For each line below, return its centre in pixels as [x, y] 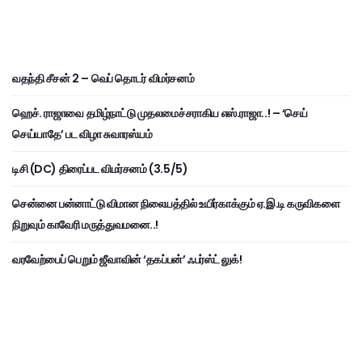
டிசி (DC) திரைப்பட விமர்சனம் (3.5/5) [100, 168]
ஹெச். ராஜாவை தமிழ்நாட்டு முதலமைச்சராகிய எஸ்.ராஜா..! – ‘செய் [160, 113]
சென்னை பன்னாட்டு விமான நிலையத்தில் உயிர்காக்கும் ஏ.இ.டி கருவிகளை [176, 203]
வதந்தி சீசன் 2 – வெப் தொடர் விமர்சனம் [103, 78]
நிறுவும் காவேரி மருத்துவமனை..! [86, 224]
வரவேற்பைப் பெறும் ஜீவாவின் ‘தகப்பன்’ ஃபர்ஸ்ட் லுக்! [127, 259]
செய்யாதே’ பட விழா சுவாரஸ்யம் [82, 134]
